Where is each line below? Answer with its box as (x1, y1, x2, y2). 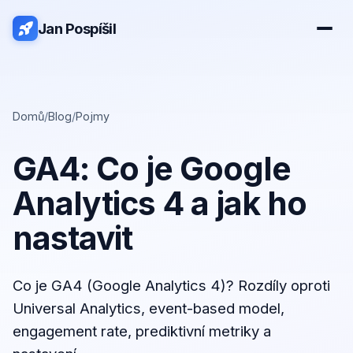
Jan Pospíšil (38, 20, 117, 37)
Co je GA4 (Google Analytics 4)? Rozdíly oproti (13, 277, 330, 294)
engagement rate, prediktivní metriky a (13, 322, 271, 340)
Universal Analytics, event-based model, (13, 299, 284, 317)
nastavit (13, 218, 132, 258)
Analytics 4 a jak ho (13, 184, 307, 223)
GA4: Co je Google (13, 149, 291, 188)
